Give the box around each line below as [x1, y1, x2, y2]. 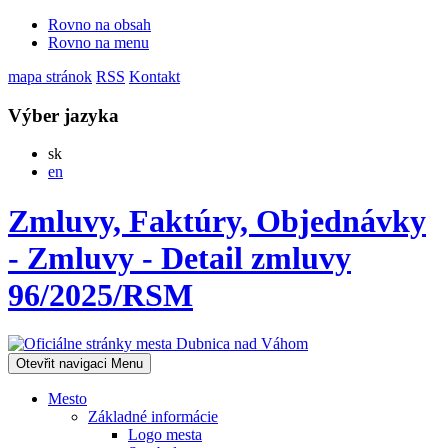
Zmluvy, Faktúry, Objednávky [8, 202, 426, 239]
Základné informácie [88, 408, 218, 426]
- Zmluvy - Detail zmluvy [8, 239, 351, 276]
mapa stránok [8, 68, 92, 85]
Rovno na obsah [48, 16, 151, 33]
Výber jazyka [8, 104, 119, 126]
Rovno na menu [48, 34, 149, 51]
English [62, 162, 110, 180]
